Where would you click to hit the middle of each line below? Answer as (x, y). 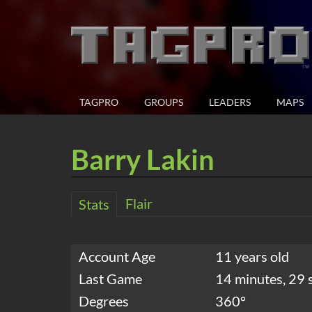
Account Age (117, 257)
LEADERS (230, 102)
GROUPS (164, 102)
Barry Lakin (143, 160)
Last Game (110, 279)
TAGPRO (99, 102)
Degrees (104, 301)
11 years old (252, 257)
